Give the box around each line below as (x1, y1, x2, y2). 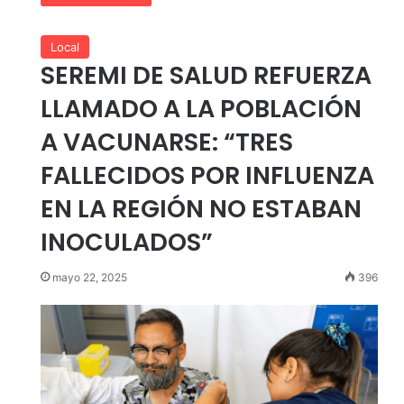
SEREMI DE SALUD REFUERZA (40, 58, 372, 92)
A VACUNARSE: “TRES (40, 124, 293, 159)
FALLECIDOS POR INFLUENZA (40, 158, 374, 192)
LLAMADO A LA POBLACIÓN (40, 91, 362, 125)
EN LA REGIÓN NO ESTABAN (40, 191, 362, 225)
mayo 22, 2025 (51, 270, 127, 284)
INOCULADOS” (40, 225, 213, 259)
